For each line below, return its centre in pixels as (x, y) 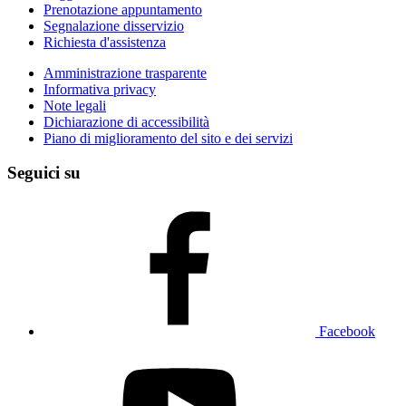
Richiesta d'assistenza (105, 42)
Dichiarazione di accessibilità (126, 121)
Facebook (347, 332)
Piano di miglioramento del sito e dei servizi (168, 138)
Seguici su (44, 173)
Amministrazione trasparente (125, 72)
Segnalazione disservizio (114, 25)
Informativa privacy (100, 89)
